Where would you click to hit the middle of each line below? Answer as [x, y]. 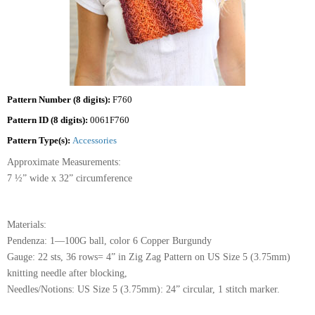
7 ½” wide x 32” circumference [70, 179]
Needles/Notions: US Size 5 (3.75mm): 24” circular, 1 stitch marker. [145, 290]
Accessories [95, 141]
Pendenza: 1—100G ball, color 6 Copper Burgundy [109, 241]
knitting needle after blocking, [67, 274]
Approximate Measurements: [64, 162]
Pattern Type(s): [40, 141]
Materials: [28, 225]
